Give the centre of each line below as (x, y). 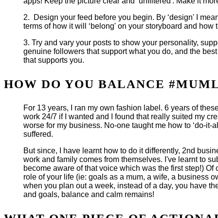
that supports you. (54, 60)
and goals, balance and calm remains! (89, 195)
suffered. (38, 134)
